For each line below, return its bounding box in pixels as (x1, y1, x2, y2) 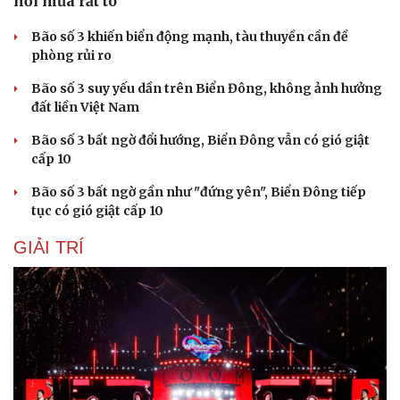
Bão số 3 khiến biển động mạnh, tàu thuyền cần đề (31, 29, 348, 46)
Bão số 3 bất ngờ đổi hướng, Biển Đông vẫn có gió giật (31, 132, 370, 149)
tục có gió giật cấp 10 (31, 203, 163, 220)
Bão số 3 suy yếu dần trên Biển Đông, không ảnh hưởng (31, 80, 382, 97)
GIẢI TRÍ (13, 237, 84, 258)
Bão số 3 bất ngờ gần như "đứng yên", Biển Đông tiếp (31, 184, 366, 201)
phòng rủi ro (31, 47, 112, 64)
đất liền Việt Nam (31, 99, 139, 116)
